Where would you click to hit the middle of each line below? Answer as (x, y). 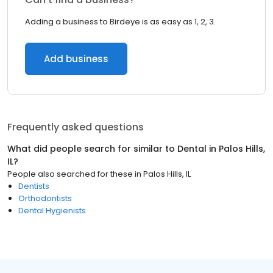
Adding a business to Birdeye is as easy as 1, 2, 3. (120, 22)
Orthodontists (45, 198)
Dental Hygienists (52, 211)
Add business (76, 59)
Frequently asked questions (76, 127)
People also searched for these (70, 174)
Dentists (34, 186)
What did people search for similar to (92, 149)
